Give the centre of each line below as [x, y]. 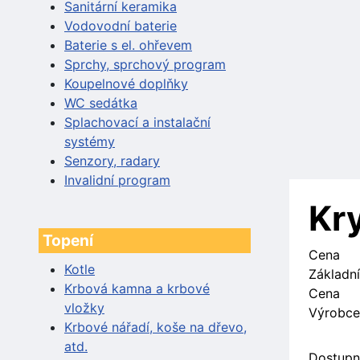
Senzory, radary [112, 160]
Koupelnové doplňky [126, 83]
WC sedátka [101, 102]
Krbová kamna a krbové [137, 288]
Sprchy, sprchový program [145, 64]
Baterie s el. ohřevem [128, 45]
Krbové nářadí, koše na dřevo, [155, 327]
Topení [68, 240]
